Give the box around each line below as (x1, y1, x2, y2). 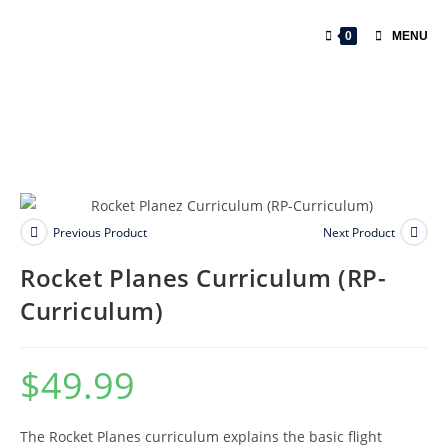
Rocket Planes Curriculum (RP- (20, 261, 387, 294)
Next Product (323, 223, 395, 241)
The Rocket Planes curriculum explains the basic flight (20, 427, 382, 446)
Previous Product (53, 223, 147, 241)
